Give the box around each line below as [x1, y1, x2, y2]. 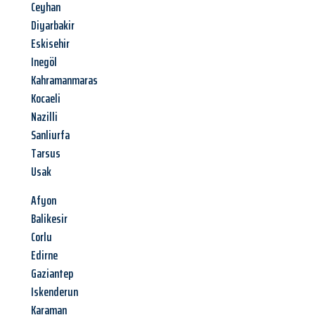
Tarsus [31, 143, 60, 164]
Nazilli [31, 107, 58, 127]
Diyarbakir [31, 15, 75, 36]
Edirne [31, 245, 58, 266]
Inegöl [31, 52, 57, 72]
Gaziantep [31, 264, 73, 284]
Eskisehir [31, 34, 70, 54]
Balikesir [31, 209, 67, 229]
